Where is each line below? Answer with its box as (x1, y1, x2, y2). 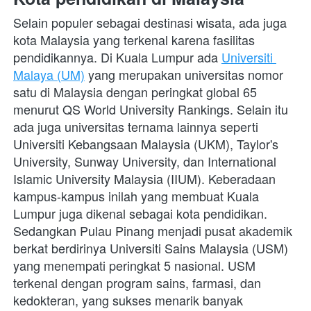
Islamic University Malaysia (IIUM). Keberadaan (13, 169, 276, 188)
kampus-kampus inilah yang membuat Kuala (13, 187, 259, 205)
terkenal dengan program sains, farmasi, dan (13, 274, 261, 292)
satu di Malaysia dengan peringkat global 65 (13, 83, 257, 101)
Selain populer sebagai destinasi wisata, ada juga (13, 13, 287, 32)
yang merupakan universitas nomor (85, 65, 283, 84)
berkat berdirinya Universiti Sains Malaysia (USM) (13, 239, 288, 258)
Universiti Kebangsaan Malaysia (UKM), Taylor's (13, 135, 278, 153)
